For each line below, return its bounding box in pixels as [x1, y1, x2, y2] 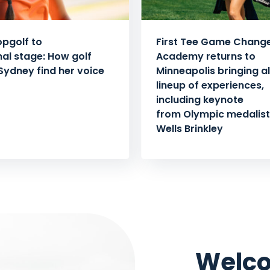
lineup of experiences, [156, 78, 264, 93]
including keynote [156, 93, 243, 107]
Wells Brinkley [156, 122, 225, 136]
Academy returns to [156, 49, 256, 64]
